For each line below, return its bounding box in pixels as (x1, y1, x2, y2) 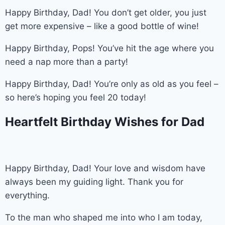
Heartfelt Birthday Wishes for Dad (5, 114, 204, 129)
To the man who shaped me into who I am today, (5, 212, 202, 222)
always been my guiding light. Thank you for (5, 176, 183, 187)
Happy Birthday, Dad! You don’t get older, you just (5, 7, 206, 18)
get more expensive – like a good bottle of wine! (5, 21, 199, 31)
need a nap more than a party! (5, 56, 128, 67)
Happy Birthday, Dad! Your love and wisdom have (5, 163, 205, 173)
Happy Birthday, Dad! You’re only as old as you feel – (5, 78, 218, 89)
